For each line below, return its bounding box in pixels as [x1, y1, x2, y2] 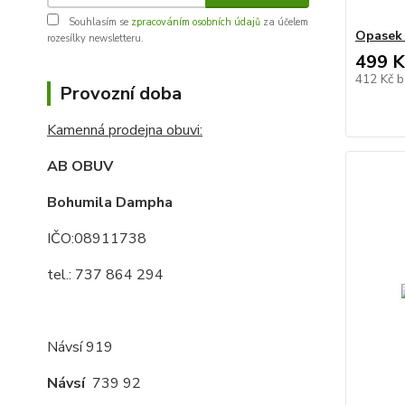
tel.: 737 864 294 [47, 264, 164, 285]
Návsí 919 [47, 336, 113, 357]
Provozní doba [60, 80, 182, 106]
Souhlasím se [66, 14, 131, 29]
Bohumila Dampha [47, 192, 173, 212]
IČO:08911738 [47, 228, 146, 249]
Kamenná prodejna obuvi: [47, 119, 202, 140]
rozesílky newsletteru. [47, 31, 144, 45]
